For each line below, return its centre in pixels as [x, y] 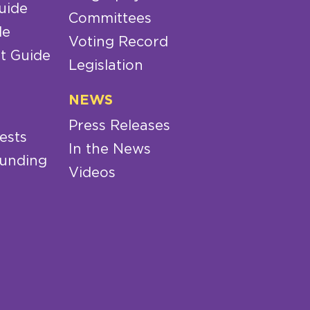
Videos [92, 173]
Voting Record [118, 42]
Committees [110, 18]
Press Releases [119, 126]
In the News [109, 150]
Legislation [106, 65]
